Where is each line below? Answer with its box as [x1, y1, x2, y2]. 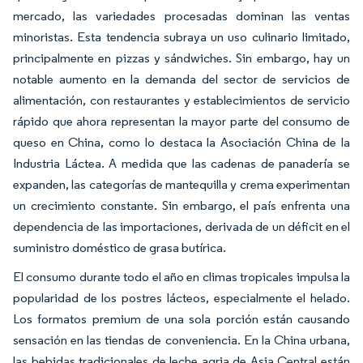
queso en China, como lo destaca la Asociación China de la [13, 135, 350, 150]
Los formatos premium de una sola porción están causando [13, 311, 350, 327]
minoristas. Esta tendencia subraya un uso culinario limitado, [13, 29, 350, 45]
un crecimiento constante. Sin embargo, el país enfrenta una [13, 198, 350, 213]
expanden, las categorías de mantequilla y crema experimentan [13, 177, 350, 192]
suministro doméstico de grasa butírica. [13, 240, 226, 255]
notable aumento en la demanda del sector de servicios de [13, 71, 350, 87]
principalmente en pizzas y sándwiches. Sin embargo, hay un [13, 50, 350, 66]
